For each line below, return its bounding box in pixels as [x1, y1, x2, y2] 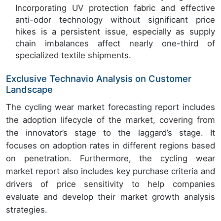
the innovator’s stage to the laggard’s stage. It [6, 128, 215, 138]
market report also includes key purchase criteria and [6, 166, 215, 177]
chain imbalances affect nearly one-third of [15, 38, 215, 49]
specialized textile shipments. [15, 50, 132, 61]
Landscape [6, 84, 53, 95]
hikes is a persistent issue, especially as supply [15, 27, 215, 37]
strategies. [6, 205, 47, 215]
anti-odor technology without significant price [15, 15, 215, 25]
